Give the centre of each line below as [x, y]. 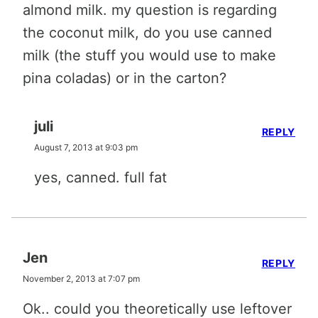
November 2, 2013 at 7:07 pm [81, 279]
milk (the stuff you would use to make [149, 55]
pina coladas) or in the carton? [125, 78]
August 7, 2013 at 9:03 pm [86, 147]
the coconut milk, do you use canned [147, 33]
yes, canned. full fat [100, 177]
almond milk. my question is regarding [150, 10]
